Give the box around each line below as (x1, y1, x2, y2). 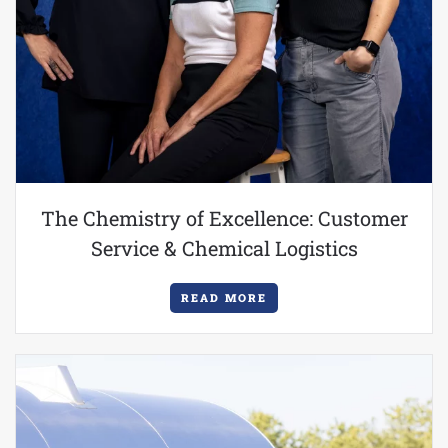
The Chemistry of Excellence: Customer (40, 205, 408, 231)
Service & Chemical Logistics (90, 235, 358, 261)
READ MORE (181, 290, 267, 305)
